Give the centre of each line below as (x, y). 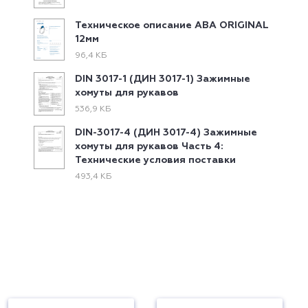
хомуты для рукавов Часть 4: (150, 146)
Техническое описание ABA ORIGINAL (172, 25)
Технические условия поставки (156, 160)
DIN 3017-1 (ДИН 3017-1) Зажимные (163, 79)
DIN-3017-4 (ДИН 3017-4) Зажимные (166, 132)
